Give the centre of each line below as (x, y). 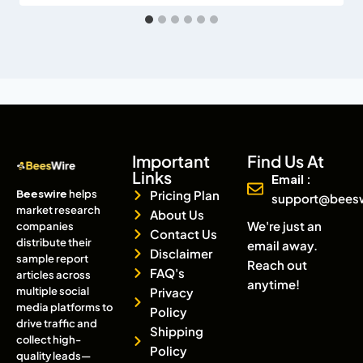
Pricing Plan (185, 195)
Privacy (172, 292)
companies (45, 226)
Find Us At (286, 161)
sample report (52, 258)
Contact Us (184, 234)
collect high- (49, 340)
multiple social (53, 291)
